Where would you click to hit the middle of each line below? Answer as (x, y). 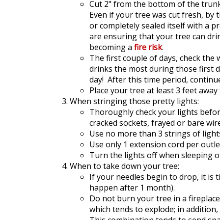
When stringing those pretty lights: (134, 101)
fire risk (148, 47)
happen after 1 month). (132, 188)
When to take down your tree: (124, 166)
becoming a (112, 47)
